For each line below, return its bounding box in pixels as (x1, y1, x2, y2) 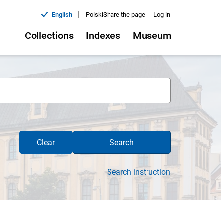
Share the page (103, 11, 145, 18)
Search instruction (107, 167, 170, 177)
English (52, 11, 72, 18)
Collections (25, 30, 74, 41)
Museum (133, 30, 171, 41)
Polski (86, 11, 103, 18)
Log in (153, 11, 170, 18)
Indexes (86, 30, 120, 41)
